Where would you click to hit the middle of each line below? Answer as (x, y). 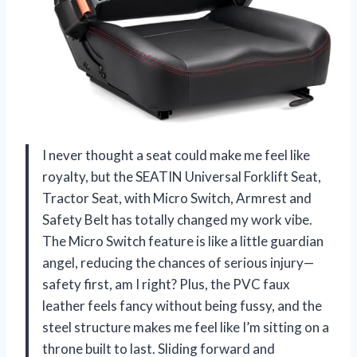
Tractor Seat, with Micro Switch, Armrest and (177, 198)
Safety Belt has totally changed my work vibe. (177, 219)
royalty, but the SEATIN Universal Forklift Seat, (182, 176)
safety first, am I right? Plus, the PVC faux (166, 284)
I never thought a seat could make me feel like (176, 155)
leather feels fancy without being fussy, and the (182, 305)
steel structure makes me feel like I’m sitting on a (186, 327)
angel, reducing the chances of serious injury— (178, 262)
